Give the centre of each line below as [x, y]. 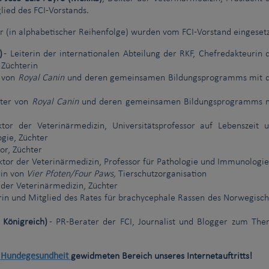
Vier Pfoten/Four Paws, [71, 174]
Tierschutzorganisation [161, 174]
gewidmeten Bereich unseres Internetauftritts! [161, 257]
